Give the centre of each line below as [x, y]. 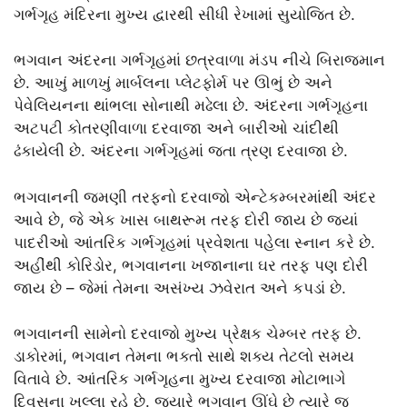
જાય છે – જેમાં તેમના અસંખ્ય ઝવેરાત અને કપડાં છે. [180, 288]
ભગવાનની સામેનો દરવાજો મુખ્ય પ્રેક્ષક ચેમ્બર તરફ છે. [188, 334]
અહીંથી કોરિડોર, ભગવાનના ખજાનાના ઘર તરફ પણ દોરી [191, 265]
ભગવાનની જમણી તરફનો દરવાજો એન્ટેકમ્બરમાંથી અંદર [195, 197]
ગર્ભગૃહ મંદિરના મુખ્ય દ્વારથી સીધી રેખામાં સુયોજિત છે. [184, 14]
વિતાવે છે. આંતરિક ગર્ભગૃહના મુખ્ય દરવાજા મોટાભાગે [179, 379]
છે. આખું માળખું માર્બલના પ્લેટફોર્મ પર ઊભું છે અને [173, 83]
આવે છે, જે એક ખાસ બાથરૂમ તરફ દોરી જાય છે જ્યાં [186, 219]
